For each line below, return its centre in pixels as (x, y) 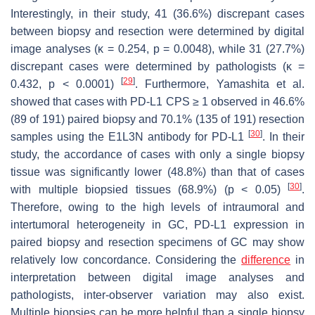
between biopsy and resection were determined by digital (157, 32)
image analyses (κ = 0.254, (82, 49)
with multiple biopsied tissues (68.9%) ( (119, 190)
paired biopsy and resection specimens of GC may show (157, 243)
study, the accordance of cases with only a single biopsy (157, 155)
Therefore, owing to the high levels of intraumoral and (157, 207)
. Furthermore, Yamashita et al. (220, 84)
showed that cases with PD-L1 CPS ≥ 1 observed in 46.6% (157, 102)
